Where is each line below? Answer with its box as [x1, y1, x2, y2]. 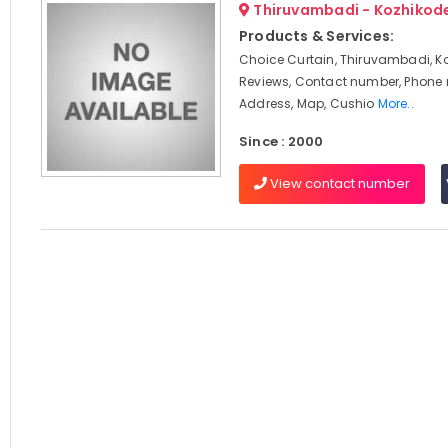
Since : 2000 [238, 132, 324, 151]
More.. [377, 95, 414, 112]
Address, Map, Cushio [238, 95, 378, 112]
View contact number [266, 174, 410, 193]
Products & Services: [238, 26, 395, 46]
